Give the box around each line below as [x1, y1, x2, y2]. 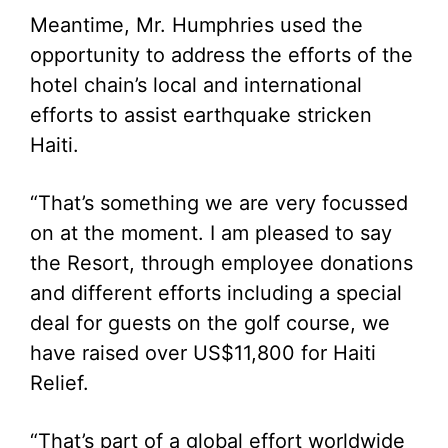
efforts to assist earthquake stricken [30, 103, 372, 127]
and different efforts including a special [30, 281, 402, 305]
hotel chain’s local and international [30, 73, 362, 97]
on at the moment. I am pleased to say [30, 221, 392, 245]
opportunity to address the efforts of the [30, 43, 413, 67]
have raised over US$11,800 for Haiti [30, 341, 376, 365]
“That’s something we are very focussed [30, 191, 408, 215]
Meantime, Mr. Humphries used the [30, 13, 363, 37]
